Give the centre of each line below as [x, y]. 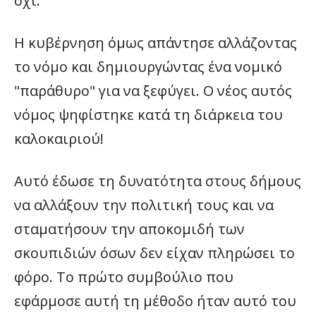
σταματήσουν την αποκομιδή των [129, 229]
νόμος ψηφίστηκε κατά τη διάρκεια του [148, 115]
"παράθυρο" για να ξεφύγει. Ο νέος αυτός [153, 91]
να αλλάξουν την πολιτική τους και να [144, 205]
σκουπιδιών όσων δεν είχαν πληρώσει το [154, 253]
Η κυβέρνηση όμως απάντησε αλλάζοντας [156, 43]
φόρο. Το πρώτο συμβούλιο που [124, 277]
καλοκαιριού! [59, 139]
